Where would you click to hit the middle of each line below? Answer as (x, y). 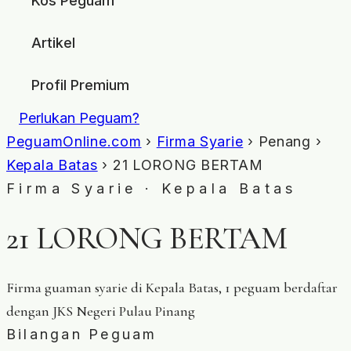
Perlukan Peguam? (79, 118)
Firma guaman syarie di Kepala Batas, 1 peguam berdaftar (172, 287)
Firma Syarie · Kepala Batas (152, 188)
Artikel (53, 43)
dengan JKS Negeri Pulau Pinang (101, 311)
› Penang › (282, 141)
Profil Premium (80, 85)
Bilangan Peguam (82, 334)
